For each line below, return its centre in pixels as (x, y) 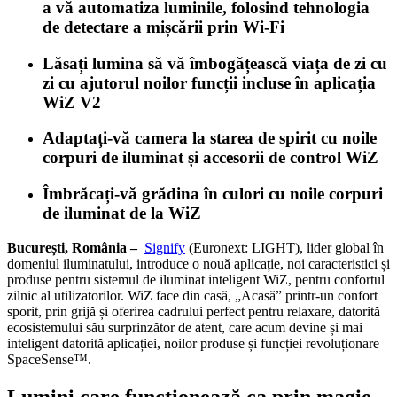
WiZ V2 (72, 102)
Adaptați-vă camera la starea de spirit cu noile (210, 138)
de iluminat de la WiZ (122, 213)
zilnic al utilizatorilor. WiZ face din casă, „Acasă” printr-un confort (192, 295)
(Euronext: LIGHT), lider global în (284, 247)
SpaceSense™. (49, 359)
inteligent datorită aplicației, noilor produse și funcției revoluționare (193, 343)
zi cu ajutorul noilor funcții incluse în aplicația (209, 82)
